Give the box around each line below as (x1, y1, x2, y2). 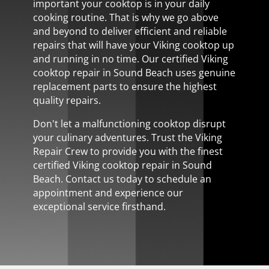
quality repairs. (32, 93, 101, 107)
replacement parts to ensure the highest (32, 79, 217, 93)
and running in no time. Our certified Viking (32, 52, 228, 65)
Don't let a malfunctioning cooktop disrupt (32, 116, 226, 130)
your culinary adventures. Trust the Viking (32, 130, 222, 144)
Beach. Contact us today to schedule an (32, 172, 211, 186)
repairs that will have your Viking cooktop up (32, 38, 234, 52)
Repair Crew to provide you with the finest (32, 144, 223, 158)
